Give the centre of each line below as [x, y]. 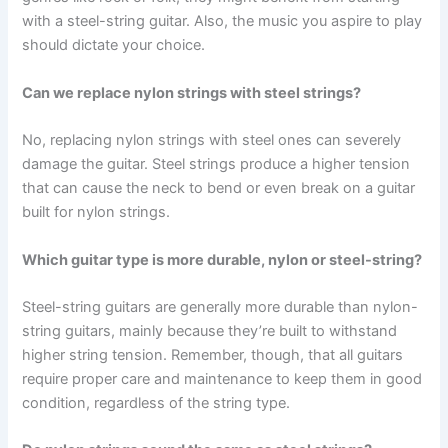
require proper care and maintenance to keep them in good [222, 378]
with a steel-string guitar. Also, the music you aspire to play [222, 21]
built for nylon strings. [96, 212]
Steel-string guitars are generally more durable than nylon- [220, 306]
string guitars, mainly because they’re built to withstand [210, 330]
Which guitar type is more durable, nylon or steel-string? [222, 259]
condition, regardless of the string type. [156, 402]
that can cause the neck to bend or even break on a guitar [219, 188]
